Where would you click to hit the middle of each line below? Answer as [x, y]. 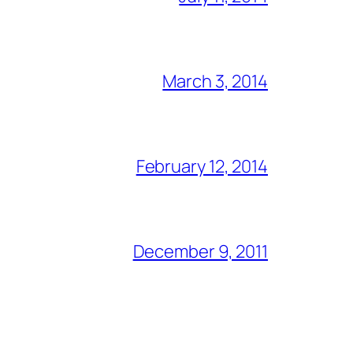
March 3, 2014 [215, 82]
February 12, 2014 [202, 167]
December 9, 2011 [200, 252]
